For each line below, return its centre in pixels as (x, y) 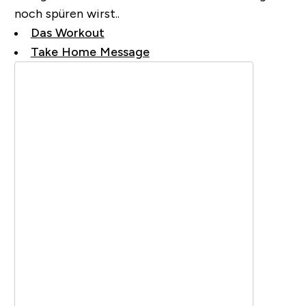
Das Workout (67, 32)
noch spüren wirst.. (67, 13)
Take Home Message (90, 52)
